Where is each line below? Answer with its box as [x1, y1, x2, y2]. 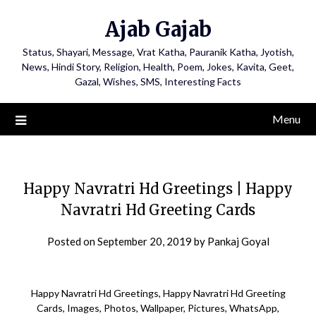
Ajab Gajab [104, 16, 212, 42]
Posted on [47, 235, 97, 248]
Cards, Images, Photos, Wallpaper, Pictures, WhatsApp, [37, 302, 279, 314]
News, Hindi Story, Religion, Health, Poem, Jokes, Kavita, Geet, [22, 61, 294, 73]
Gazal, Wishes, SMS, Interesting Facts [75, 75, 241, 87]
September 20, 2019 [97, 235, 192, 248]
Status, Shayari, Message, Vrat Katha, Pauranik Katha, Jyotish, [22, 46, 294, 58]
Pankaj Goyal [207, 235, 269, 248]
